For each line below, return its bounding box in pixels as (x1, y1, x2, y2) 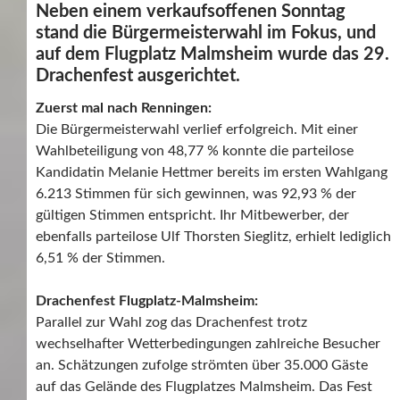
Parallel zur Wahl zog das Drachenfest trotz (36, 314, 307, 329)
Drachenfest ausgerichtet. (36, 66, 240, 85)
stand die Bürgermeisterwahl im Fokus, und (36, 23, 376, 42)
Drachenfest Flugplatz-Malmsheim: (36, 293, 258, 308)
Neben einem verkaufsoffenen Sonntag (36, 2, 346, 21)
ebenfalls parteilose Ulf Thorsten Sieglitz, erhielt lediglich (36, 229, 391, 244)
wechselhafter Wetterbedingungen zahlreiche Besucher (36, 336, 380, 351)
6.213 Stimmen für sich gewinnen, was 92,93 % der (36, 186, 356, 201)
